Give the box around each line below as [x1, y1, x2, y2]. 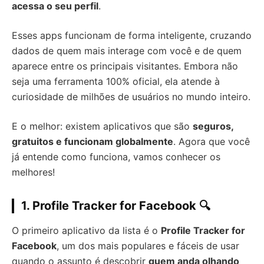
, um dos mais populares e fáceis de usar [57, 239, 239, 252]
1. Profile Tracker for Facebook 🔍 [21, 198, 210, 213]
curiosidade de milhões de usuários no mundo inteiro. [12, 90, 250, 103]
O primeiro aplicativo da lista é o [12, 224, 161, 236]
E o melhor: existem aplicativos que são [12, 120, 193, 132]
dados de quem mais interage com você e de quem [12, 44, 242, 57]
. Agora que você [173, 135, 250, 147]
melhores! [12, 166, 55, 178]
